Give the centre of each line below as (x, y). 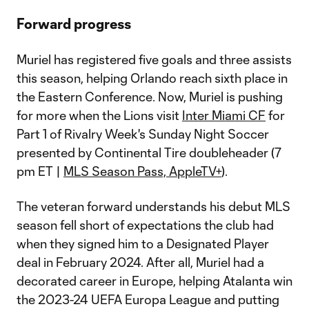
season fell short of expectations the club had (145, 225)
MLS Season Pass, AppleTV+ (142, 171)
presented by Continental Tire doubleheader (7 (149, 152)
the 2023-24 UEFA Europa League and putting (148, 299)
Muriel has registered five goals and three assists (154, 59)
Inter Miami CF (224, 115)
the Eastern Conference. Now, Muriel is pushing (150, 97)
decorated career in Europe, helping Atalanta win (154, 281)
